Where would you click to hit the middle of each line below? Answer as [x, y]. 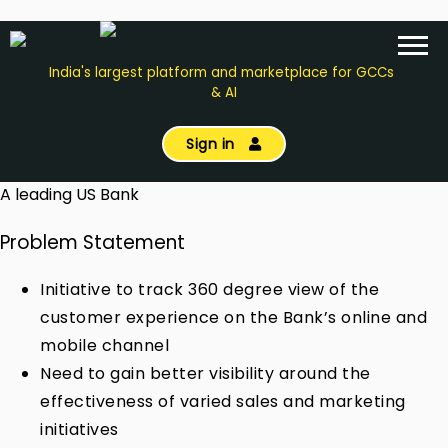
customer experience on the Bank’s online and [233, 317]
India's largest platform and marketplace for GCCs [221, 73]
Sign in [213, 143]
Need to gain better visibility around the [205, 373]
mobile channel [104, 345]
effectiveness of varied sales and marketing [223, 401]
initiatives [79, 429]
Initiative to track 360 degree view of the [209, 289]
